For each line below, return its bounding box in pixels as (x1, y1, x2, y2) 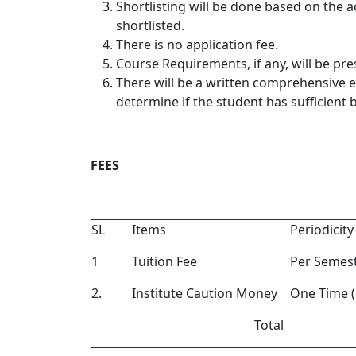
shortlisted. (116, 16, 184, 34)
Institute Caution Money (132, 284, 277, 302)
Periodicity (290, 220, 354, 238)
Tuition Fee (132, 252, 197, 270)
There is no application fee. (116, 35, 278, 53)
